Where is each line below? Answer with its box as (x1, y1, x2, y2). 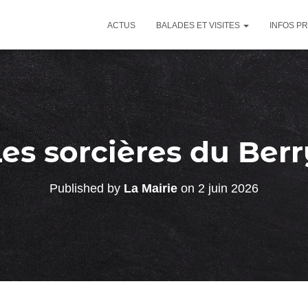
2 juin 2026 (198, 181, 258, 195)
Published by (49, 181, 124, 195)
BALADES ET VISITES (156, 21, 242, 30)
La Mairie (124, 181, 177, 195)
